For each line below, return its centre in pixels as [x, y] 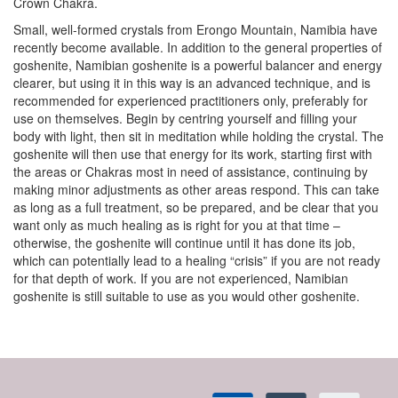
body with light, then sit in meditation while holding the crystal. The [199, 136]
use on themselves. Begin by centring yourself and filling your [185, 118]
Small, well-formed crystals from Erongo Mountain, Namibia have [195, 29]
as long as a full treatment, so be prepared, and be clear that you [196, 207]
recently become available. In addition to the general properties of [198, 47]
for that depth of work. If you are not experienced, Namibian [181, 278]
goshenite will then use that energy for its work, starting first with [193, 154]
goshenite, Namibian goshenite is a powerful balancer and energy [198, 65]
